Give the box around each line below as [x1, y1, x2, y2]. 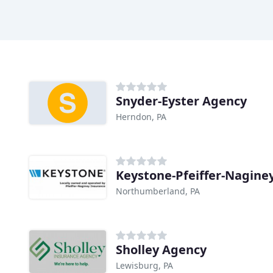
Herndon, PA [116, 111, 166, 123]
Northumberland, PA [116, 185, 200, 197]
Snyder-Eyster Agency [116, 93, 247, 110]
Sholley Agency [116, 241, 207, 258]
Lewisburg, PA [116, 260, 173, 272]
